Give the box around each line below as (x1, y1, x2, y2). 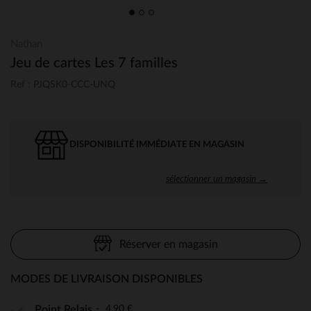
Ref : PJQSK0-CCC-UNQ (10, 79, 115, 90)
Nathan (10, 39, 42, 49)
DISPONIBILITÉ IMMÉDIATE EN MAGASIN (69, 140, 244, 149)
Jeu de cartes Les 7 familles (10, 56, 178, 70)
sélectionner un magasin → (166, 172, 267, 184)
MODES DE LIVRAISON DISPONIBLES (10, 273, 203, 285)
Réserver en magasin (119, 238, 218, 250)
